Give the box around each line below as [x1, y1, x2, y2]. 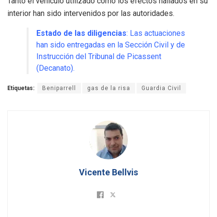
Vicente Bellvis [79, 167, 138, 178]
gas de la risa [87, 85, 130, 92]
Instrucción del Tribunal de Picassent [36, 52, 161, 62]
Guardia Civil [141, 85, 181, 92]
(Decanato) [36, 63, 73, 73]
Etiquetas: [7, 85, 34, 92]
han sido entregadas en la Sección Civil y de [36, 40, 185, 50]
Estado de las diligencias [36, 29, 126, 38]
